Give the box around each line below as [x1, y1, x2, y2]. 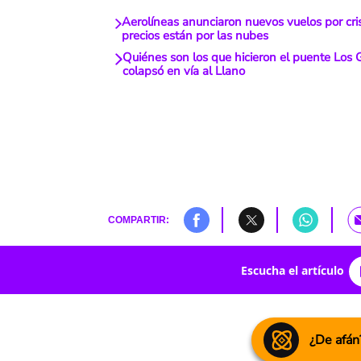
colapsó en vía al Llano [122, 63, 245, 80]
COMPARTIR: [107, 214, 169, 226]
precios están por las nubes [121, 27, 268, 44]
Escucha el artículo [240, 262, 344, 278]
